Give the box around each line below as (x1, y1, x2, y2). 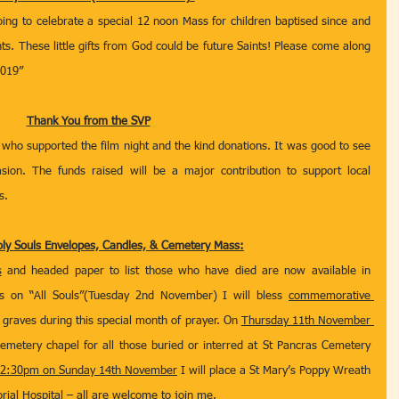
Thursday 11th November (240, 315, 371, 327)
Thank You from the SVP (26, 116, 151, 127)
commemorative (289, 290, 370, 302)
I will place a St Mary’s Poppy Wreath (177, 365, 370, 377)
